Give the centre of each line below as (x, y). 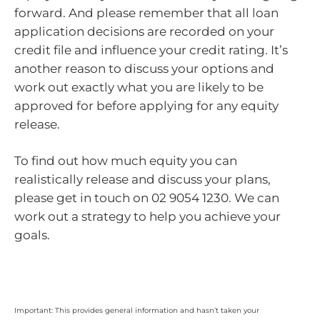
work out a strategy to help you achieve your (147, 217)
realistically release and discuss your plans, (142, 180)
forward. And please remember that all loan (146, 12)
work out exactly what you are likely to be (139, 87)
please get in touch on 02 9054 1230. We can (147, 198)
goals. (34, 235)
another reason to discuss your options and (144, 68)
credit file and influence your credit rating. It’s (151, 50)
